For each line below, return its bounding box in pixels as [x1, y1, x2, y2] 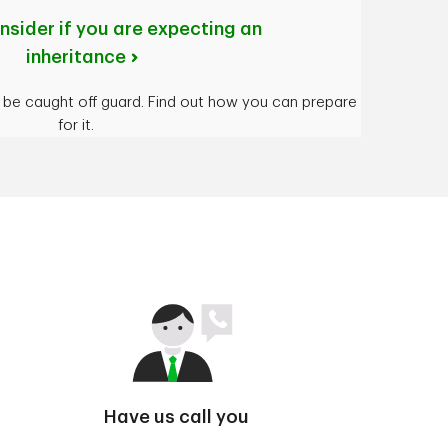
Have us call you [103, 408, 249, 426]
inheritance [26, 48, 126, 66]
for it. [58, 118, 94, 133]
